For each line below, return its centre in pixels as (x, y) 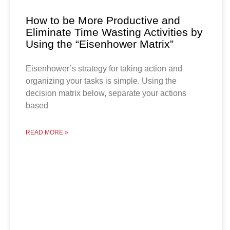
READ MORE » (47, 132)
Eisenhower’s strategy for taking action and (104, 68)
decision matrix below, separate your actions (106, 93)
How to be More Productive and (103, 20)
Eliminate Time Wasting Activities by (114, 32)
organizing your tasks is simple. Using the (101, 81)
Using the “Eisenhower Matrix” (100, 44)
